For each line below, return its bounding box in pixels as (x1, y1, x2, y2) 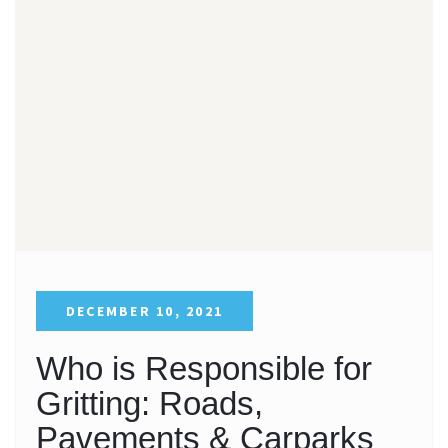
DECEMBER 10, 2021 (66, 301, 224, 320)
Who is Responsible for (36, 349, 372, 387)
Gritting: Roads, (36, 384, 263, 422)
